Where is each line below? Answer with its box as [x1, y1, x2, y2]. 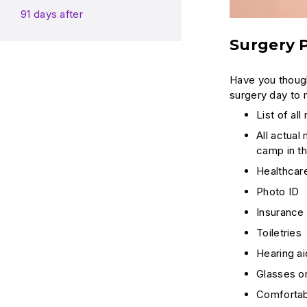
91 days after [21, 8, 83, 21]
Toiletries [256, 226, 302, 240]
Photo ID [256, 185, 299, 199]
